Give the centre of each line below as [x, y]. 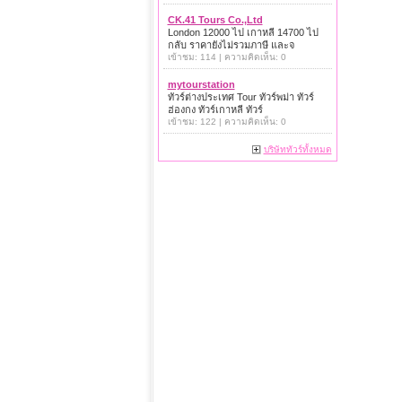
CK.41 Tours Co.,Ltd [215, 20]
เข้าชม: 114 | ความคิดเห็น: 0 [227, 57]
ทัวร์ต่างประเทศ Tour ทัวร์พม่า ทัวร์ [240, 97]
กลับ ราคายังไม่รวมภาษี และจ [231, 45]
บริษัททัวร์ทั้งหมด [297, 149]
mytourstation [201, 84]
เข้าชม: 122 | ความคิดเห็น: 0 [227, 122]
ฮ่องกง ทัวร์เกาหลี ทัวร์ [215, 109]
